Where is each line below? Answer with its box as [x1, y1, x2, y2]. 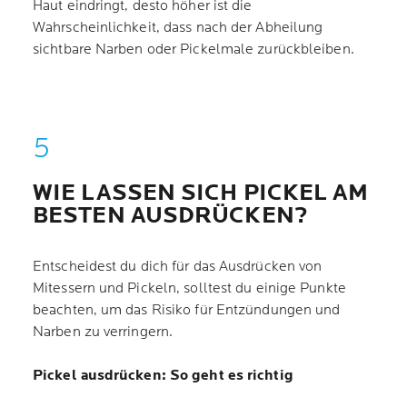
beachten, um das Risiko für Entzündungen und [33, 302, 341, 319]
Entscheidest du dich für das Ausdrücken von [33, 258, 323, 275]
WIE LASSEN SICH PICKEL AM [33, 179, 369, 207]
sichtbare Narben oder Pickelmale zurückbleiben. [33, 41, 354, 58]
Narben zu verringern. [33, 323, 184, 341]
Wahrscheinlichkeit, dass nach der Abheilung [33, 19, 323, 36]
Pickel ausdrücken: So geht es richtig [33, 367, 293, 384]
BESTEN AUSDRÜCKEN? [33, 202, 313, 230]
